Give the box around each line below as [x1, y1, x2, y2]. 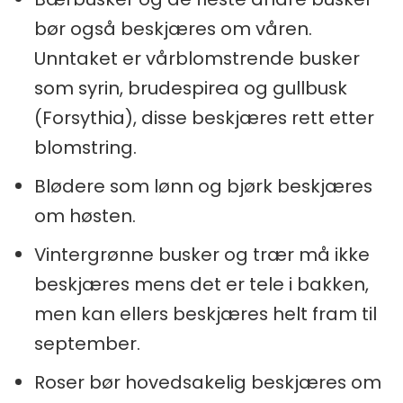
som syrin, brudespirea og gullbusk [33, 75, 347, 101]
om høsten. [33, 202, 136, 228]
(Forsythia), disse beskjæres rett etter [33, 104, 374, 130]
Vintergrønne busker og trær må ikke [33, 241, 370, 267]
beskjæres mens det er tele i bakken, [33, 271, 369, 297]
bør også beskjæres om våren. [33, 15, 312, 41]
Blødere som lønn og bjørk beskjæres [33, 173, 372, 199]
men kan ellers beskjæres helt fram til [33, 300, 377, 327]
